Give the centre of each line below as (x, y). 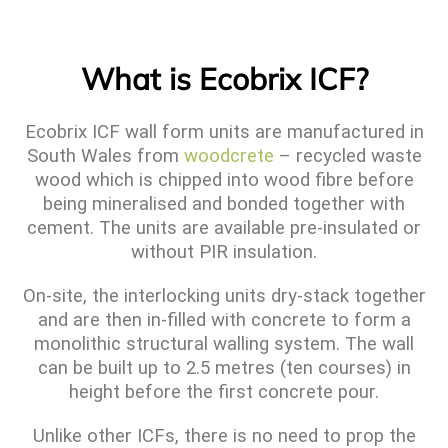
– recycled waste (347, 156)
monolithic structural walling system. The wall (224, 344)
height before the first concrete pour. (224, 392)
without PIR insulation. (224, 252)
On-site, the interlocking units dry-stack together (224, 296)
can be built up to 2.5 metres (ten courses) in (224, 368)
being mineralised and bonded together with (224, 204)
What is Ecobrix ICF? (224, 79)
